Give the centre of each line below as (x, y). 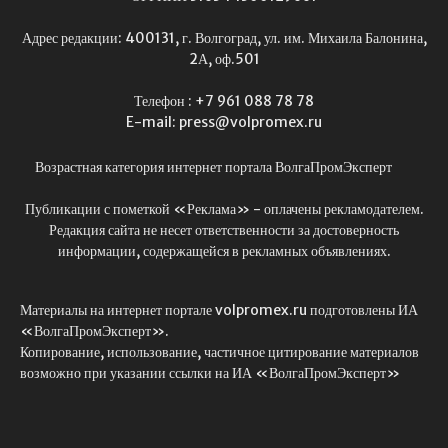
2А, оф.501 (224, 58)
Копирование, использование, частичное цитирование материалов (219, 351)
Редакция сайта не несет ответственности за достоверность (224, 229)
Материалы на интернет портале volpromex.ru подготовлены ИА (219, 309)
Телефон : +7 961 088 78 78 (224, 100)
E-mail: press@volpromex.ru (224, 121)
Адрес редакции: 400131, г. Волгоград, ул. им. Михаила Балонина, (224, 37)
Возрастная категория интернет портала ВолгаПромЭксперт (215, 166)
